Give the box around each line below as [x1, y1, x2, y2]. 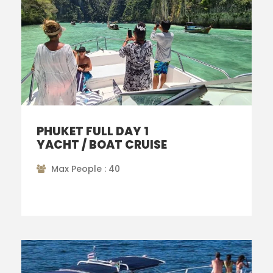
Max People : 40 [51, 163, 120, 175]
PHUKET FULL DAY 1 [37, 123, 149, 140]
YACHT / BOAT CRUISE [37, 136, 167, 154]
